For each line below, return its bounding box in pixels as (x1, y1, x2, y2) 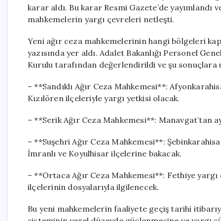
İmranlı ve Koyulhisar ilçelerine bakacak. (28, 148, 182, 158)
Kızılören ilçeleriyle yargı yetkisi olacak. (28, 93, 180, 103)
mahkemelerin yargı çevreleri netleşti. (28, 14, 175, 24)
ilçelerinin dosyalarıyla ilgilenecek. (28, 182, 159, 192)
